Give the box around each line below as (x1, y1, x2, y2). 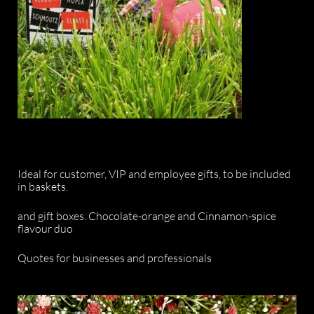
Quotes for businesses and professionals (18, 251, 212, 266)
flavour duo (18, 221, 73, 236)
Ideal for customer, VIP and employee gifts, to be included (18, 167, 291, 182)
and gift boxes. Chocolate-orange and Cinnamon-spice (18, 209, 276, 224)
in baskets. (18, 179, 68, 194)
